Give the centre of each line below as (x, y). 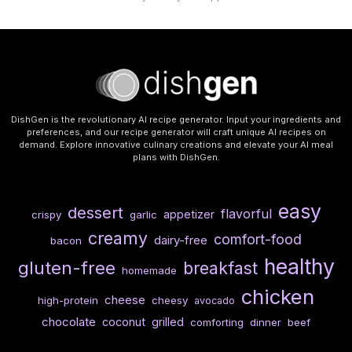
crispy (46, 215)
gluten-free (66, 268)
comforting (217, 323)
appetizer (189, 214)
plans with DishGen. (176, 158)
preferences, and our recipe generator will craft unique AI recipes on (176, 132)
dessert (95, 213)
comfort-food (258, 240)
